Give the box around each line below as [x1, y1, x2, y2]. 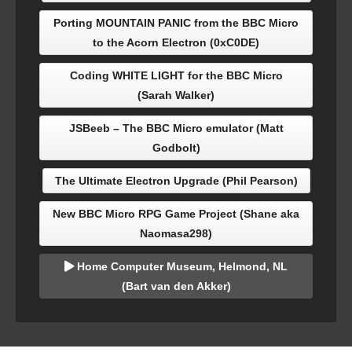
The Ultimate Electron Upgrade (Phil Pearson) [54, 174, 298, 188]
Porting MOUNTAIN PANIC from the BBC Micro [53, 16, 299, 30]
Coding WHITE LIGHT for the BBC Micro [69, 69, 283, 82]
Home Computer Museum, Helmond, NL [74, 260, 288, 273]
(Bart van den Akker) [121, 280, 231, 293]
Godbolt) [152, 141, 200, 155]
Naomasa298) [140, 227, 212, 240]
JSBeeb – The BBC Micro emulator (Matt [68, 122, 284, 135]
